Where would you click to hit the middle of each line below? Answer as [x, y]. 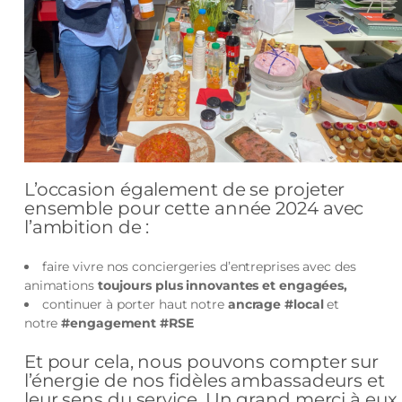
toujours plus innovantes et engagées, [223, 285]
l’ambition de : [87, 227]
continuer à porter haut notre [135, 304]
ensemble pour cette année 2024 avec [194, 208]
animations [61, 285]
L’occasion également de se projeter [184, 189]
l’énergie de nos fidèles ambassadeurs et [204, 380]
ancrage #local [275, 304]
